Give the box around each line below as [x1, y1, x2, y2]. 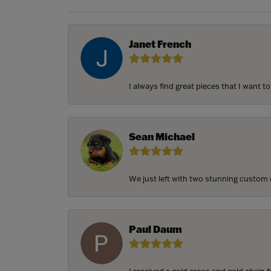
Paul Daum [129, 223, 182, 236]
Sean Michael [129, 130, 195, 143]
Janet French [129, 38, 191, 51]
